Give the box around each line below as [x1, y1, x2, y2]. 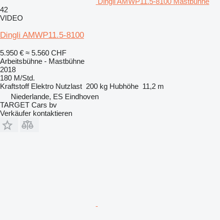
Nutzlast [55, 82, 82, 90]
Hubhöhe [110, 82, 138, 90]
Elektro [31, 82, 54, 90]
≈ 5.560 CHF [26, 48, 66, 57]
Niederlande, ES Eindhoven [11, 92, 99, 101]
